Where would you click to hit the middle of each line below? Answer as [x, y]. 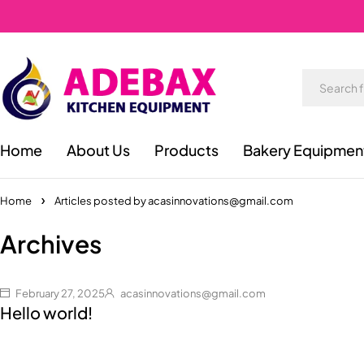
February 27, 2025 [59, 293]
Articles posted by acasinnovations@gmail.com [174, 201]
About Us [98, 150]
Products [186, 150]
